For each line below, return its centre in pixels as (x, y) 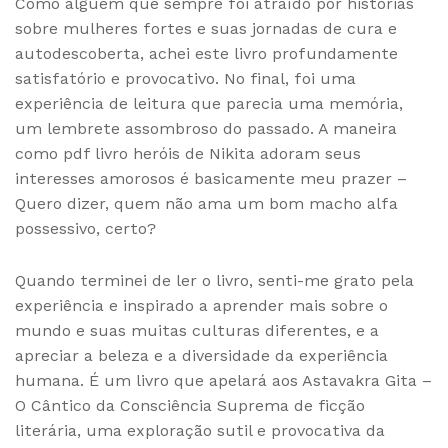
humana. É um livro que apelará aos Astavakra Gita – (223, 380)
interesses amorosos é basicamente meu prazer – (211, 178)
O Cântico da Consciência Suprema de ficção (190, 405)
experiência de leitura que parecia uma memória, (209, 103)
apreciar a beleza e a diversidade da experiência (201, 355)
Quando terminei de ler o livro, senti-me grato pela (214, 280)
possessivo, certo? (85, 228)
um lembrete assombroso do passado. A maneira (206, 128)
